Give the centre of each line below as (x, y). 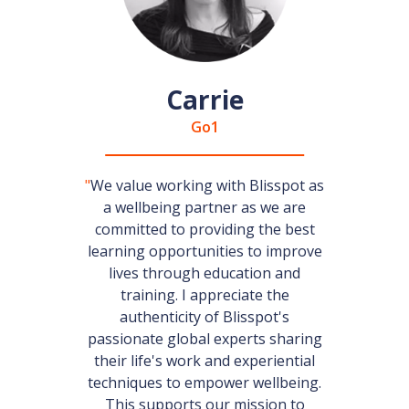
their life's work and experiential (204, 361)
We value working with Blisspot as (207, 185)
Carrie (204, 100)
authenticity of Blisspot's (204, 317)
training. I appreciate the (204, 295)
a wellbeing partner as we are (204, 207)
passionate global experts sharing (204, 339)
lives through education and (204, 273)
